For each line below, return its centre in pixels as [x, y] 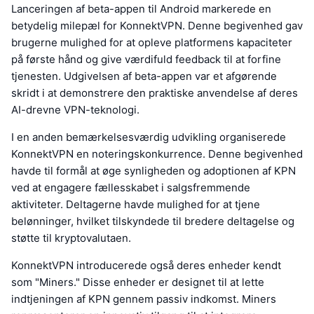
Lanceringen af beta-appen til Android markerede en [141, 9]
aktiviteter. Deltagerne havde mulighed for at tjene [136, 205]
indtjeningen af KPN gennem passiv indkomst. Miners [144, 299]
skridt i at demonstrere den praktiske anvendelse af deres [155, 93]
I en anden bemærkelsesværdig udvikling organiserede [149, 137]
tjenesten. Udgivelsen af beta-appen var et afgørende [144, 76]
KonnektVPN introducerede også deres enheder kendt [146, 266]
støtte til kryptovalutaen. [71, 238]
